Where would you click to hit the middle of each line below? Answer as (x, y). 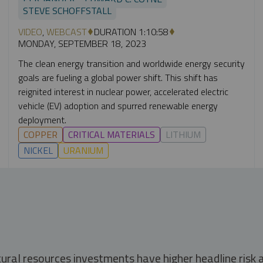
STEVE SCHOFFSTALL (67, 10)
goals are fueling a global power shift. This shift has (118, 77)
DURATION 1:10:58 (131, 31)
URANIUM (83, 150)
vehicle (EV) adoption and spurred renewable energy (118, 105)
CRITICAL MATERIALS (111, 134)
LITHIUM (183, 134)
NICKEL (38, 150)
